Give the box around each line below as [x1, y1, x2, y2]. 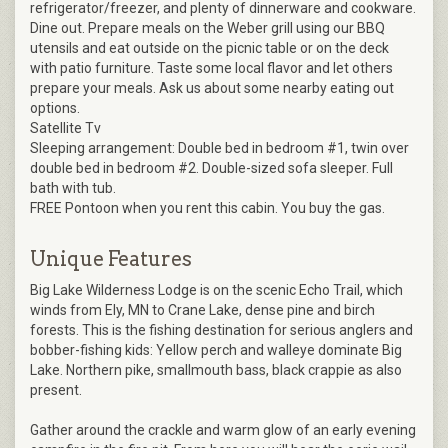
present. [30, 382, 82, 399]
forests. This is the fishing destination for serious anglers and [30, 322, 413, 339]
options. [30, 100, 80, 117]
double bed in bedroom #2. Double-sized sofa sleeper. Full [30, 160, 393, 177]
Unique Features [30, 247, 192, 272]
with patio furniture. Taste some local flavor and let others [30, 60, 393, 77]
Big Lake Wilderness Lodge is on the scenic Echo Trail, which [30, 282, 403, 299]
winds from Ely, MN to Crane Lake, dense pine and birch [30, 302, 375, 319]
